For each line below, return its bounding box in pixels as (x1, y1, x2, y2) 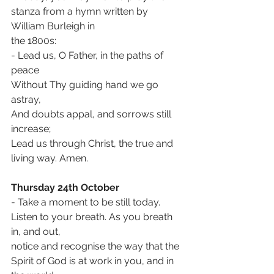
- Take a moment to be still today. (11, 196, 163, 208)
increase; (11, 123, 51, 135)
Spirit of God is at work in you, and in (11, 255, 176, 267)
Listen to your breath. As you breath (11, 211, 175, 223)
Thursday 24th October (11, 182, 119, 193)
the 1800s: (11, 35, 56, 46)
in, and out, (11, 226, 61, 237)
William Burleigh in (11, 20, 95, 32)
